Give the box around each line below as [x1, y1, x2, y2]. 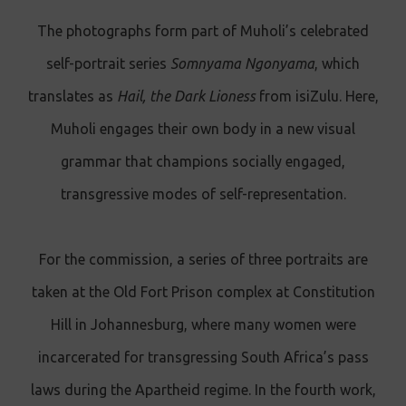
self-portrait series [46, 54, 170, 72]
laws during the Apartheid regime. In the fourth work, [30, 381, 376, 398]
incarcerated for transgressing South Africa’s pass [37, 348, 369, 365]
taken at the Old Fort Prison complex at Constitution [31, 283, 375, 300]
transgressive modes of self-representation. [60, 185, 346, 202]
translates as [27, 87, 117, 104]
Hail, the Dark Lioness [116, 87, 256, 104]
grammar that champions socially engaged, [61, 152, 345, 169]
